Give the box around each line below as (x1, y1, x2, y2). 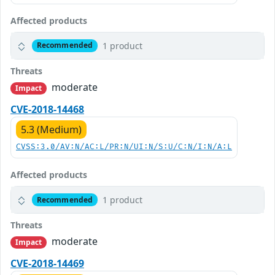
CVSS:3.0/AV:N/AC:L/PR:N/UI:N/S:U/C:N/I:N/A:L (16, 142, 232, 152)
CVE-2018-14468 (10, 103, 84, 116)
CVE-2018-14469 (10, 257, 84, 271)
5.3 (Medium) (21, 123, 82, 136)
